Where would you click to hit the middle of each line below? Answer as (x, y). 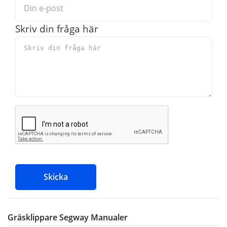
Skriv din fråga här (57, 28)
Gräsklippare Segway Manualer (68, 217)
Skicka (56, 177)
